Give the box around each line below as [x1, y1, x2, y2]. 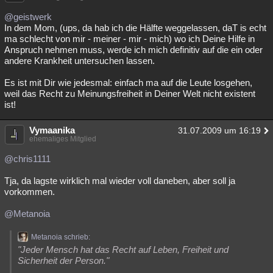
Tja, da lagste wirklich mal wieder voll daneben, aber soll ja [4, 175, 235, 186]
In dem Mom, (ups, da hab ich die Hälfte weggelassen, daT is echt [4, 23, 266, 33]
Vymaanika [29, 125, 75, 135]
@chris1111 [4, 154, 51, 164]
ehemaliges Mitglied [29, 135, 96, 143]
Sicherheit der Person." [18, 255, 109, 266]
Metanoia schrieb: [31, 233, 90, 241]
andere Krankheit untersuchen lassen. [4, 55, 155, 66]
